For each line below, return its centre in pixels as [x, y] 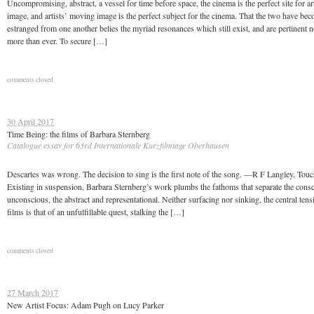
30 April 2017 [30, 121]
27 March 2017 [33, 292]
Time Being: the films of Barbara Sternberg [78, 134]
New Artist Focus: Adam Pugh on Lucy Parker [86, 305]
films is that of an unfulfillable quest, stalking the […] [96, 212]
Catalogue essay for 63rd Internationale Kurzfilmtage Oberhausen [118, 145]
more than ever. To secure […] [57, 41]
